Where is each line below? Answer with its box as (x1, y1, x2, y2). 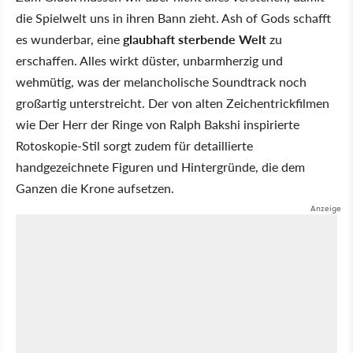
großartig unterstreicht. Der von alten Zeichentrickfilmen (16, 93, 329, 112)
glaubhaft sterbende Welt (123, 29, 266, 48)
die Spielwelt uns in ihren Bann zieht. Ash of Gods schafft (16, 8, 331, 27)
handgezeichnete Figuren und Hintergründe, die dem (16, 157, 305, 176)
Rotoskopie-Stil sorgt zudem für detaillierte (16, 136, 253, 154)
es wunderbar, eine (16, 29, 123, 48)
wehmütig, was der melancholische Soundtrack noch (16, 72, 307, 91)
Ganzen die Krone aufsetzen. (16, 178, 174, 197)
